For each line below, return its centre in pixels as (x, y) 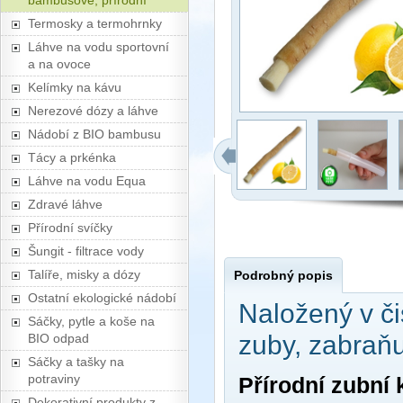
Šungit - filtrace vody (86, 251)
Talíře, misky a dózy (84, 274)
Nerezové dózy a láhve (93, 111)
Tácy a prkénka (72, 157)
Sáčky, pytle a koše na (91, 321)
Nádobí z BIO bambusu (94, 134)
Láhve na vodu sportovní (99, 47)
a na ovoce (59, 64)
